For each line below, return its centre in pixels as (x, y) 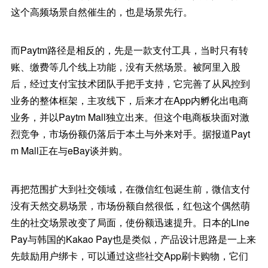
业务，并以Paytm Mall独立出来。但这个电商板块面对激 (130, 117)
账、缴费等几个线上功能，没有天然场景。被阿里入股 (125, 67)
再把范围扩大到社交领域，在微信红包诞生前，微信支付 (130, 189)
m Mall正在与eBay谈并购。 (69, 151)
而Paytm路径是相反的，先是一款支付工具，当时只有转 (129, 50)
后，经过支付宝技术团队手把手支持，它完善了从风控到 (130, 84)
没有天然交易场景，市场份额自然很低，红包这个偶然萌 (130, 206)
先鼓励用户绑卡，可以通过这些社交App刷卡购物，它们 (129, 256)
